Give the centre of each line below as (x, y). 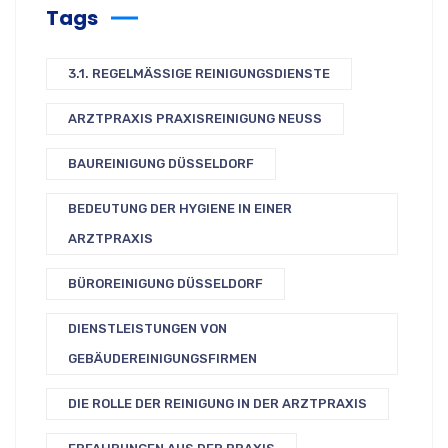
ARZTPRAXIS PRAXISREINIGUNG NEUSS (195, 118)
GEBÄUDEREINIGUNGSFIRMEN (162, 358)
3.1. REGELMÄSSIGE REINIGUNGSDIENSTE (195, 73)
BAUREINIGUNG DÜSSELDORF (161, 163)
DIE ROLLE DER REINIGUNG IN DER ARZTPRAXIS (217, 403)
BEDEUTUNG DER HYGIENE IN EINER (180, 208)
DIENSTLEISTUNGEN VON (147, 328)
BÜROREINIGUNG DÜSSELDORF (165, 283)
